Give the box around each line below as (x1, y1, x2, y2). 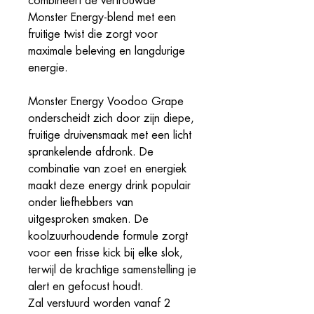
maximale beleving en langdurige (28, 46, 185, 57)
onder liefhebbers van (28, 197, 133, 209)
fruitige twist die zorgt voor (28, 29, 158, 41)
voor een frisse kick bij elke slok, (28, 247, 183, 259)
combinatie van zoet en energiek (28, 163, 186, 175)
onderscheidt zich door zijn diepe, (28, 113, 194, 125)
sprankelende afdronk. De (28, 146, 153, 158)
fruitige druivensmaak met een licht (28, 130, 191, 142)
